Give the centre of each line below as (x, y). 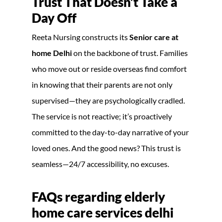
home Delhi (52, 53)
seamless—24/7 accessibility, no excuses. (100, 164)
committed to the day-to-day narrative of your (110, 132)
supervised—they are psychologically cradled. (108, 100)
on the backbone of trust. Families (130, 53)
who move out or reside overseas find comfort (109, 68)
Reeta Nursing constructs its (81, 37)
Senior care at (154, 37)
